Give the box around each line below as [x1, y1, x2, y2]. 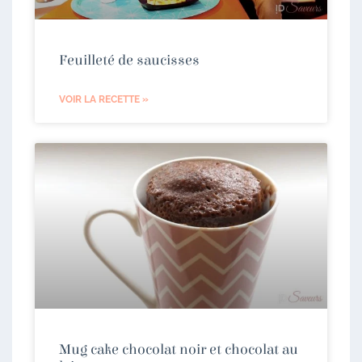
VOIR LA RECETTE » [59, 94, 149, 106]
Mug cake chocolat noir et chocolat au [59, 340, 298, 358]
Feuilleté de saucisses [59, 52, 200, 69]
